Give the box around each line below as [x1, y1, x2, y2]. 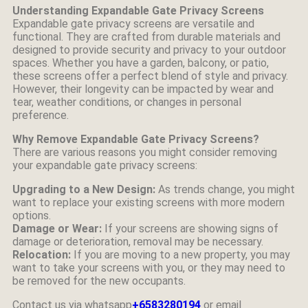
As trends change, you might [155, 183, 295, 196]
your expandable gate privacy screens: [12, 159, 197, 172]
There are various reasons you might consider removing [12, 146, 277, 159]
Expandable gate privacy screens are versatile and [12, 17, 254, 30]
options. [12, 209, 51, 222]
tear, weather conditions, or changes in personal [12, 96, 241, 109]
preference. [12, 109, 69, 122]
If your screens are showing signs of [102, 222, 278, 235]
